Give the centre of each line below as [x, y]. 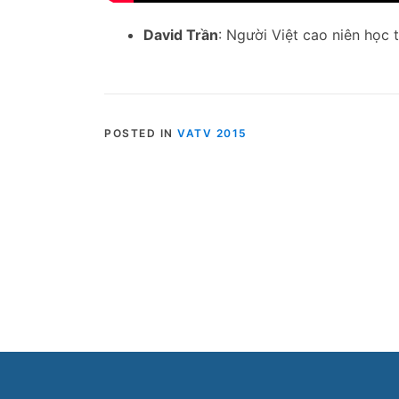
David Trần [181, 34]
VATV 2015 [212, 133]
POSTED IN [141, 133]
